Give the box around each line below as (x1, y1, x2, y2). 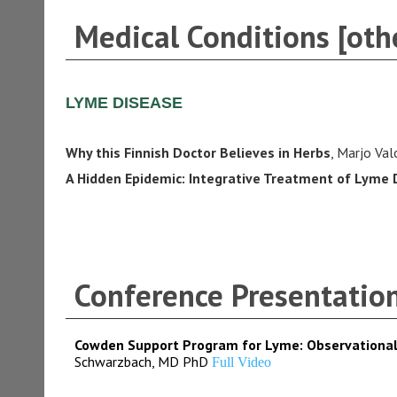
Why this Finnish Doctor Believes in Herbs (65, 144, 331, 161)
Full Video (211, 354, 271, 370)
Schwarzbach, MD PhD (74, 353, 212, 370)
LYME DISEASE (65, 94, 183, 112)
